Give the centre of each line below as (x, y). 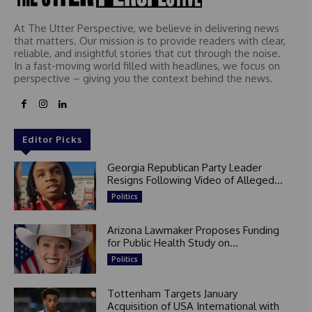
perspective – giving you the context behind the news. (143, 78)
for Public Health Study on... (172, 243)
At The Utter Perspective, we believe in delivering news (147, 28)
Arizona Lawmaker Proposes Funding (193, 231)
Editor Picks (52, 139)
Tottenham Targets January (172, 294)
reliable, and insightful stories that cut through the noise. (147, 53)
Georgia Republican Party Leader (184, 167)
